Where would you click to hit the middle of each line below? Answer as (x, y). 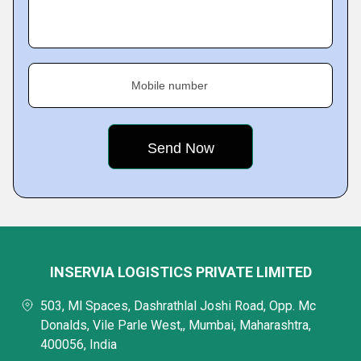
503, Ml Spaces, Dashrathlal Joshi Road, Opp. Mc (178, 306)
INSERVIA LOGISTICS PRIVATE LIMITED (180, 272)
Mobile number (170, 85)
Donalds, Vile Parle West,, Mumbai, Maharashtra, (176, 325)
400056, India (79, 344)
